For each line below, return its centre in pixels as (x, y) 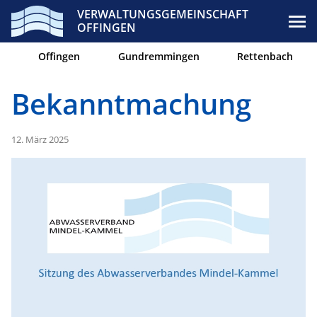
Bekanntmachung (131, 104)
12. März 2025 (40, 139)
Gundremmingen (158, 56)
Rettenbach (265, 56)
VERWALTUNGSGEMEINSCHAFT (163, 14)
